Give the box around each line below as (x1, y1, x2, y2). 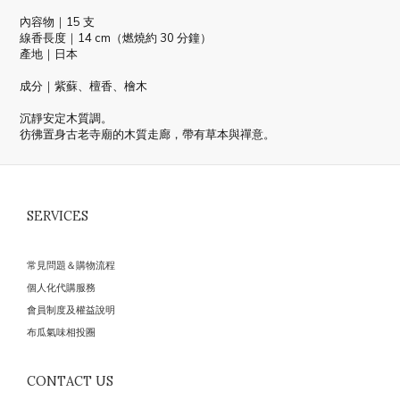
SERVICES (27, 208, 88, 224)
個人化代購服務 (27, 281, 96, 294)
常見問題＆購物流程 (27, 259, 115, 271)
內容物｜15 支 (20, 14, 95, 29)
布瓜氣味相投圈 (27, 326, 96, 338)
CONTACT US (27, 373, 113, 389)
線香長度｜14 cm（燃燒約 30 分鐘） (20, 30, 212, 45)
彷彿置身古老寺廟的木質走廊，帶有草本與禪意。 (20, 127, 275, 141)
